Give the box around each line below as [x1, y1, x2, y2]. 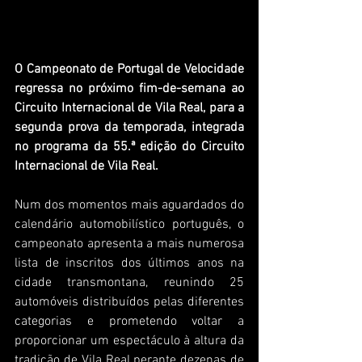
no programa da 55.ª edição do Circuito [15, 139, 244, 156]
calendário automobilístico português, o [15, 217, 244, 234]
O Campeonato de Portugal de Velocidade [15, 61, 244, 78]
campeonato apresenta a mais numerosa [15, 236, 244, 253]
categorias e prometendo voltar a [15, 314, 244, 330]
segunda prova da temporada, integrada [15, 120, 244, 137]
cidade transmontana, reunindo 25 [15, 275, 244, 292]
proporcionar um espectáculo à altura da [15, 333, 244, 350]
